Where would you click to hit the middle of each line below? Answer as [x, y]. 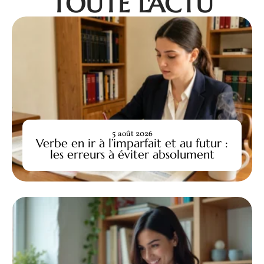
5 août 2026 [132, 134]
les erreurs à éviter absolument [132, 154]
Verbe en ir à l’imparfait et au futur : [132, 143]
